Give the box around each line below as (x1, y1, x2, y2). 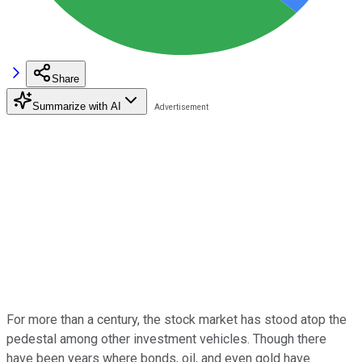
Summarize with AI (32, 99, 121, 112)
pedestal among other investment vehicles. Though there (6, 330, 326, 347)
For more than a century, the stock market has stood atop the (6, 311, 347, 327)
